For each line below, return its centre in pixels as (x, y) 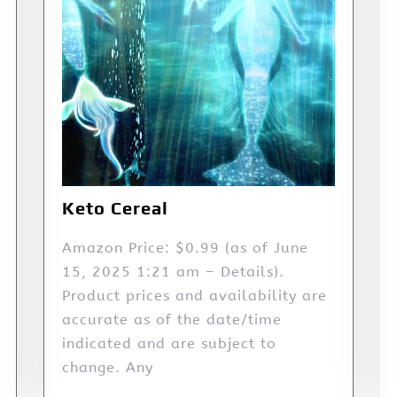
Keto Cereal (115, 208)
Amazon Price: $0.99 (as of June (185, 248)
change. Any (108, 368)
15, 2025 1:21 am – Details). (173, 272)
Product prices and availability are (195, 296)
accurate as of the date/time (172, 320)
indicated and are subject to (169, 344)
